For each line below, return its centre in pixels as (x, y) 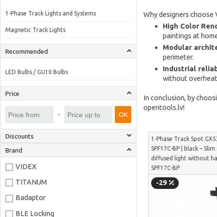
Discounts (20, 136)
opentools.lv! (164, 107)
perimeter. (178, 57)
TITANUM (31, 182)
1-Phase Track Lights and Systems (51, 13)
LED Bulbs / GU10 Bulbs (37, 72)
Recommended (27, 52)
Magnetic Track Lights (35, 30)
